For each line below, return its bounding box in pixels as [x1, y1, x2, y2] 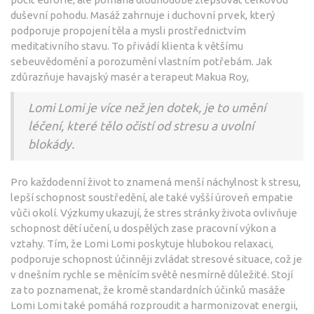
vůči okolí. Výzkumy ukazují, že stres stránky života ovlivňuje [11, 206, 297, 219]
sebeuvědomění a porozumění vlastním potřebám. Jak [11, 55, 272, 67]
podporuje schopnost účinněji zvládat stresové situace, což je [11, 252, 302, 265]
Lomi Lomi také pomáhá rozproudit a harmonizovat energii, [11, 299, 298, 311]
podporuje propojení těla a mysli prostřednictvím [11, 24, 246, 36]
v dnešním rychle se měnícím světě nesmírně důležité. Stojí [11, 268, 293, 280]
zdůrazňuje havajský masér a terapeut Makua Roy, [11, 70, 249, 83]
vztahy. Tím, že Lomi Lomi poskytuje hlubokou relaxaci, [11, 237, 273, 250]
